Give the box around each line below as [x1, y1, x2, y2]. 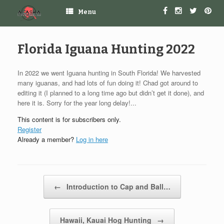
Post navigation [17, 175, 71, 183]
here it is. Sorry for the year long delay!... [17, 97, 136, 107]
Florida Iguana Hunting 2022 [17, 41, 195, 57]
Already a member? [17, 134, 76, 144]
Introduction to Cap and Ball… [64, 181, 170, 191]
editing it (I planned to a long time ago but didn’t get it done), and [17, 87, 204, 97]
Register [17, 124, 41, 134]
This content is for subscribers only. [17, 114, 121, 124]
